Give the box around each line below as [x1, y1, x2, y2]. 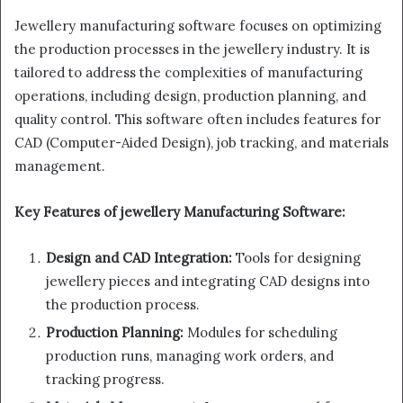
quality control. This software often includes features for [14, 111, 381, 129]
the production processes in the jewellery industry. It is [14, 40, 370, 58]
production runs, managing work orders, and [46, 347, 334, 365]
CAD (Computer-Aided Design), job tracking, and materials [14, 134, 389, 152]
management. [14, 157, 105, 175]
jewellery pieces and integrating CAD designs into [46, 273, 370, 291]
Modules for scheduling [184, 324, 337, 342]
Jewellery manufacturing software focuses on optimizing [14, 17, 381, 35]
